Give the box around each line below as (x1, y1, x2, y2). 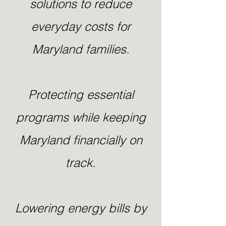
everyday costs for (31, 19, 131, 34)
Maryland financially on (19, 133, 142, 147)
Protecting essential (28, 87, 134, 102)
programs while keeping (16, 110, 146, 125)
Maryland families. (32, 42, 130, 56)
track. (66, 155, 96, 170)
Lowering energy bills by (15, 201, 147, 215)
